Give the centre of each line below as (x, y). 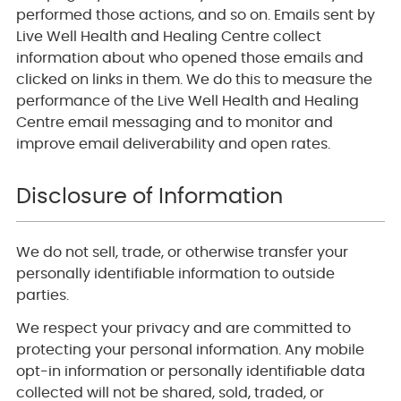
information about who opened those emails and (189, 59)
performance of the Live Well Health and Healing (187, 102)
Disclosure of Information (149, 197)
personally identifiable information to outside (175, 274)
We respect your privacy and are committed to (183, 329)
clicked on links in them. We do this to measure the (194, 80)
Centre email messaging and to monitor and (174, 123)
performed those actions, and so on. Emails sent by (195, 16)
